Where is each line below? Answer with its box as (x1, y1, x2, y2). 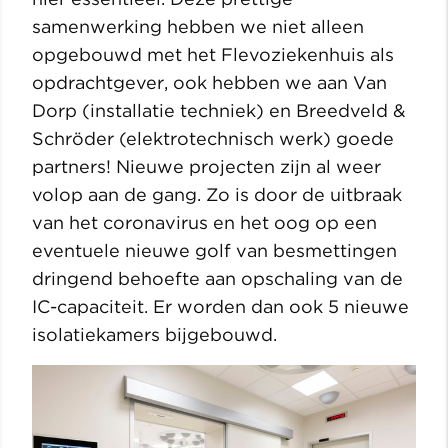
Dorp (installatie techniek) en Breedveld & (32, 99, 406, 121)
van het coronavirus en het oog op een (32, 211, 377, 233)
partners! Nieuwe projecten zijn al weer (32, 155, 381, 177)
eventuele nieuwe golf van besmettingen (32, 239, 397, 261)
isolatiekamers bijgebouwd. (32, 323, 277, 345)
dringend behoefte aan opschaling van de (32, 267, 403, 289)
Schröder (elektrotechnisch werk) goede (32, 127, 394, 149)
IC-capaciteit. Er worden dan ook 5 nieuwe (32, 295, 409, 317)
